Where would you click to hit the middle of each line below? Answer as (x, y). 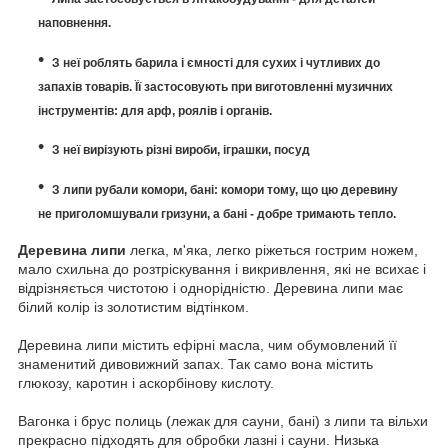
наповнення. (74, 22)
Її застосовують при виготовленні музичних (264, 86)
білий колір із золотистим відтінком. (133, 306)
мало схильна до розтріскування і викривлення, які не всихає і (222, 268)
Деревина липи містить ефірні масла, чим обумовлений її (207, 344)
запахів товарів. (86, 86)
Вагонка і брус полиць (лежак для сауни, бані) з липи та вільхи (223, 420)
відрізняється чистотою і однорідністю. (146, 287)
